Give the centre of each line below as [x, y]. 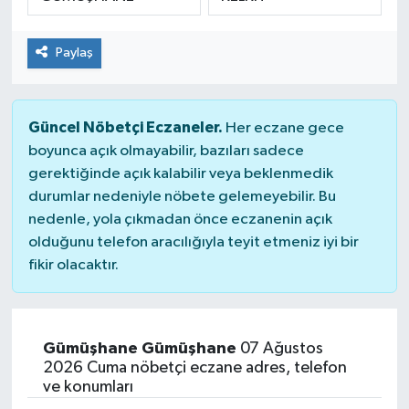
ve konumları [88, 387]
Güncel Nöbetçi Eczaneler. [125, 127]
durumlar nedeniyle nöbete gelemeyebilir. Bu [182, 196]
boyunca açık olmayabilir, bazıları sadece [166, 151]
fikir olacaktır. [73, 265]
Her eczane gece [283, 128]
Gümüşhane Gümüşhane [139, 348]
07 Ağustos [279, 348]
